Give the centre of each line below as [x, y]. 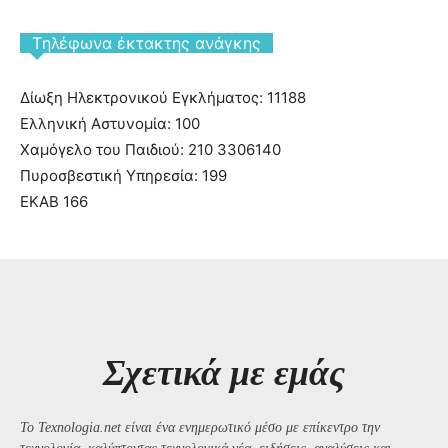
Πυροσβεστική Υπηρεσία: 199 [123, 175]
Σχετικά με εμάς [224, 372]
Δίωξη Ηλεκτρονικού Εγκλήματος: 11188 [163, 97]
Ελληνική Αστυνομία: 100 [110, 123]
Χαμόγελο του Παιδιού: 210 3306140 [150, 149]
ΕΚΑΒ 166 [54, 201]
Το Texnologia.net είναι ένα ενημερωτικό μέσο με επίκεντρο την [200, 427]
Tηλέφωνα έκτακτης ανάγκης [146, 42]
